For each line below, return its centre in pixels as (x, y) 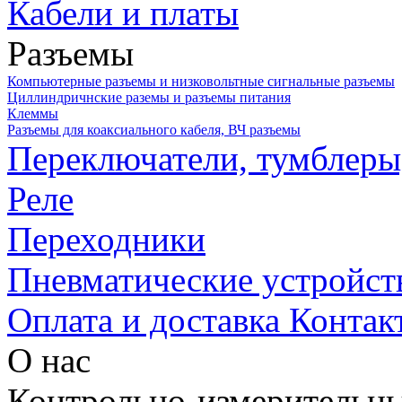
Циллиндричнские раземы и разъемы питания (149, 98)
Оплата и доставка (148, 320)
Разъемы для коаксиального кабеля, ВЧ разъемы (154, 130)
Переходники (106, 240)
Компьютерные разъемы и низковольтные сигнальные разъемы (201, 82)
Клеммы (33, 114)
